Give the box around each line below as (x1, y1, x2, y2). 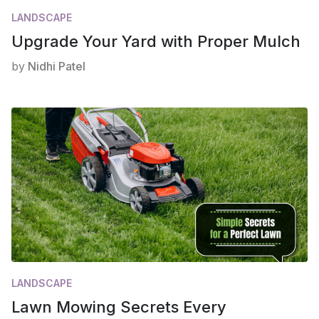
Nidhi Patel (28, 58, 85, 73)
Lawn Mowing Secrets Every (11, 298, 226, 317)
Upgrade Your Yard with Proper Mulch (11, 31, 300, 51)
